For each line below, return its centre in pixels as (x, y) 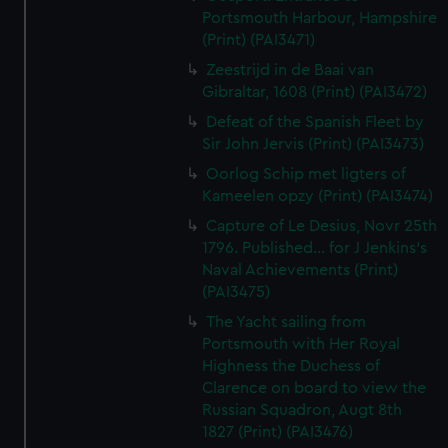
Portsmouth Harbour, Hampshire (320, 18)
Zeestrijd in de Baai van (290, 70)
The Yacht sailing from (286, 322)
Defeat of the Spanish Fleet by (315, 122)
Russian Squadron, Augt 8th (302, 410)
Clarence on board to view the (314, 388)
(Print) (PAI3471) (259, 40)
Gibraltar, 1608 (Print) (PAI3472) (315, 92)
